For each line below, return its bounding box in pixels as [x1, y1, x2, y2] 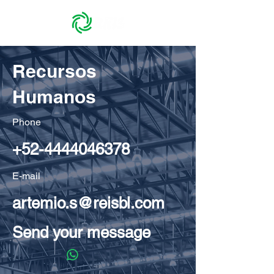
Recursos [12, 60, 97, 82]
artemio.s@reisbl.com [12, 194, 165, 212]
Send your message [12, 223, 150, 242]
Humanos [12, 86, 96, 108]
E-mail [12, 170, 40, 182]
